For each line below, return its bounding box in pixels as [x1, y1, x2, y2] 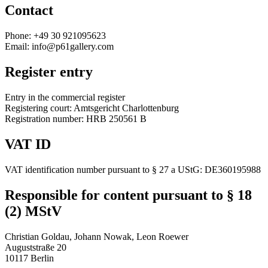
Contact [5, 2, 53, 19]
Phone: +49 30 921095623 [5, 31, 106, 41]
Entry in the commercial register [5, 92, 125, 103]
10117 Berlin [5, 252, 54, 263]
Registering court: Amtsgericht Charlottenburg [5, 103, 179, 114]
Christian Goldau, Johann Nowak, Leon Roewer [5, 231, 188, 242]
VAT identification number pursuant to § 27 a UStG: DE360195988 [5, 164, 261, 175]
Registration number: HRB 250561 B [5, 114, 147, 124]
